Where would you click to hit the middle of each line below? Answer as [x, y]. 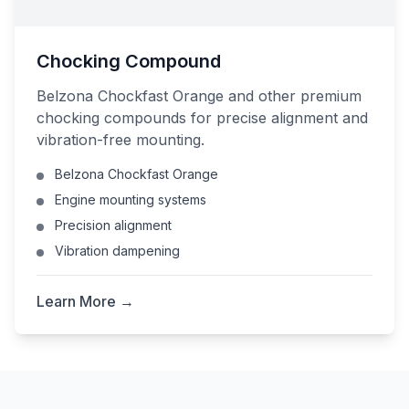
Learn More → [85, 301]
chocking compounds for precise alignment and [202, 118]
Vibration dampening [117, 251]
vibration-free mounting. [121, 140]
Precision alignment [113, 225]
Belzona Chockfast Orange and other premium [199, 96]
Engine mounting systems [131, 199]
